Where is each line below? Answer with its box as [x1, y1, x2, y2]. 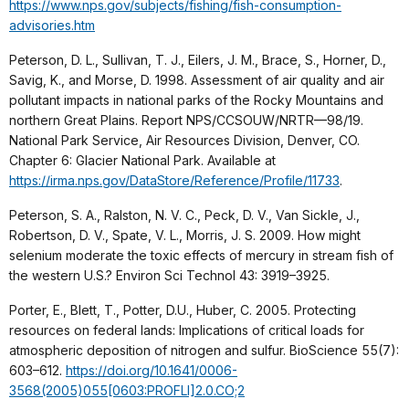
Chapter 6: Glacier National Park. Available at [9, 152, 276, 168]
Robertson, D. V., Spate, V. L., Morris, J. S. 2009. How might [9, 226, 361, 243]
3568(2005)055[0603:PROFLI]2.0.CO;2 [9, 382, 245, 398]
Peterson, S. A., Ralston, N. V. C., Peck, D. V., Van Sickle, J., [9, 206, 360, 223]
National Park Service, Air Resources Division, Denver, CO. [9, 131, 360, 148]
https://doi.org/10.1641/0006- [66, 362, 237, 378]
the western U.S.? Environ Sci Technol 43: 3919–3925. [9, 267, 330, 283]
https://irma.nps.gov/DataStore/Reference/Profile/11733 [9, 172, 340, 188]
